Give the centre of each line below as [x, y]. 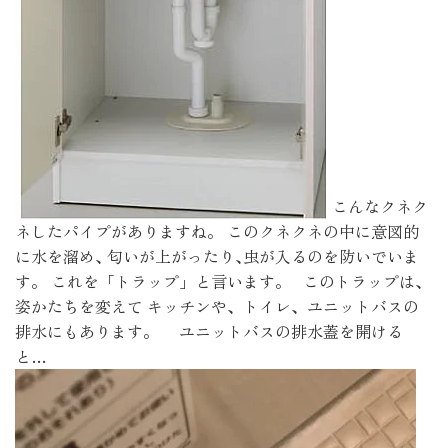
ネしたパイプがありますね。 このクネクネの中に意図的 [217, 231]
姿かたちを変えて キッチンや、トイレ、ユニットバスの [217, 306]
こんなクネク [378, 206]
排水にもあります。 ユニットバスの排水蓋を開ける [209, 331]
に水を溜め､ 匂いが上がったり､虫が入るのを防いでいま [217, 256]
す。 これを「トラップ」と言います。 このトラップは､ [219, 281]
